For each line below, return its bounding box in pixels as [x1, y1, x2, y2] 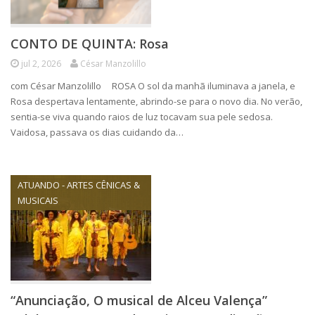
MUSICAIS [18, 194, 58, 207]
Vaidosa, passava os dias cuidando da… [11, 126, 184, 139]
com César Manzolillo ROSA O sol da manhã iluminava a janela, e [11, 79, 295, 92]
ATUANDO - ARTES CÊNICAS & [18, 179, 140, 191]
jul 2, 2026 [21, 58, 61, 70]
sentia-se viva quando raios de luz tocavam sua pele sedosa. [11, 110, 273, 123]
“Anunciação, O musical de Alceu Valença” [11, 292, 267, 309]
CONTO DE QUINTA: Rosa [11, 35, 169, 52]
